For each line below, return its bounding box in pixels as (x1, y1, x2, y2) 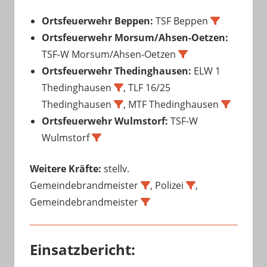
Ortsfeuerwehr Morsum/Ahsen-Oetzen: (41, 30, 228, 44)
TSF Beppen (153, 14, 210, 27)
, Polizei (150, 178, 186, 192)
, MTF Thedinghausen (123, 97, 221, 111)
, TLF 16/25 (123, 80, 170, 94)
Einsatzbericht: (29, 239, 135, 259)
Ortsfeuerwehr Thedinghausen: (41, 64, 191, 77)
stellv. (101, 162, 129, 175)
